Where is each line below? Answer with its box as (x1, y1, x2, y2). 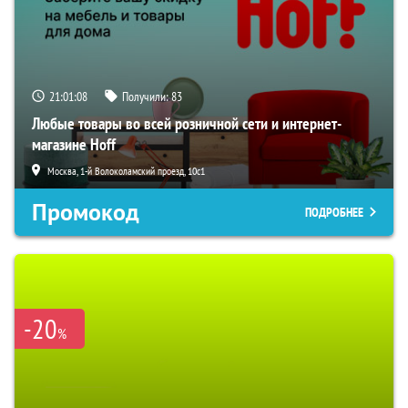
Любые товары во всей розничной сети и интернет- (32, 112, 342, 134)
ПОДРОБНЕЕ (305, 203, 363, 220)
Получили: (122, 87, 171, 105)
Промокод (32, 196, 139, 228)
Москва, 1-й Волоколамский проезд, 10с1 (47, 163, 205, 178)
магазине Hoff (32, 133, 116, 155)
